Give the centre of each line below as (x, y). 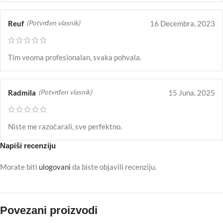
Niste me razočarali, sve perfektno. (65, 126)
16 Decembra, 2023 (182, 23)
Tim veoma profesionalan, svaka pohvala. (75, 57)
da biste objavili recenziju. (113, 167)
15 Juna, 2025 (192, 92)
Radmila (22, 92)
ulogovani (55, 167)
